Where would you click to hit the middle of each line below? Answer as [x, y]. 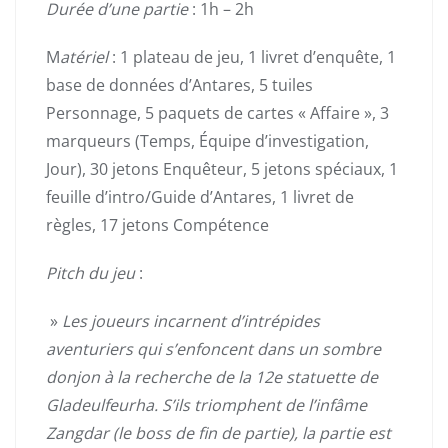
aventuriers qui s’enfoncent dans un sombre [213, 348]
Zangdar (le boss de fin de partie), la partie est [218, 432]
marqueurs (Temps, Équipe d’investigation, [207, 140]
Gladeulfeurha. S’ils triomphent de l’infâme [206, 404]
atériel [86, 56]
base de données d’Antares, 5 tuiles [179, 84]
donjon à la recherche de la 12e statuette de [212, 376]
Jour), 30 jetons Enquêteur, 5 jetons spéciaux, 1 [222, 168]
